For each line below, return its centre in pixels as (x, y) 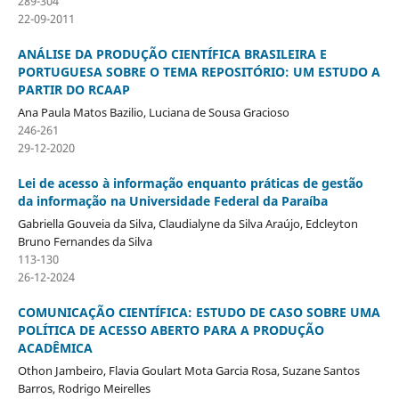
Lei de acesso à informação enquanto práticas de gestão (190, 183)
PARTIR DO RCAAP (73, 89)
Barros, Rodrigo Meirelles (84, 388)
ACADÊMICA (55, 347)
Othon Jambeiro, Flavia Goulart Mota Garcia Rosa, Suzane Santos (188, 370)
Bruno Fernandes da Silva (85, 241)
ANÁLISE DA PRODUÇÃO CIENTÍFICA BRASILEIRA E (172, 53)
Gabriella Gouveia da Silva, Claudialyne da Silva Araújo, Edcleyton (187, 223)
